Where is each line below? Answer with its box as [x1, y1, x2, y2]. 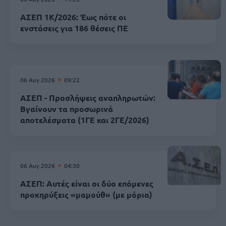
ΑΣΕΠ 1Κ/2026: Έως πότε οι [20, 11, 126, 22]
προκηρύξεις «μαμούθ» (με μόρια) [20, 189, 152, 200]
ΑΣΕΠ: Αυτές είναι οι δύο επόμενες [20, 178, 153, 189]
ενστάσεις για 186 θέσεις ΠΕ [20, 22, 128, 33]
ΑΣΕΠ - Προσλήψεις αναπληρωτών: [20, 92, 155, 103]
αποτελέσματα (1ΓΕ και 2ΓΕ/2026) [20, 114, 149, 125]
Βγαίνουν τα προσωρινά [20, 103, 113, 114]
